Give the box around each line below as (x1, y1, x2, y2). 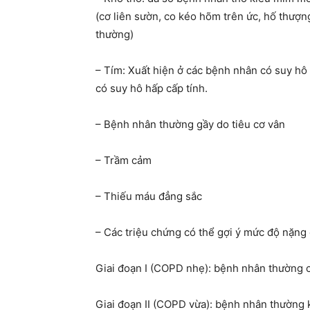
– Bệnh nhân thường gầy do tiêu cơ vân (95, 118, 285, 131)
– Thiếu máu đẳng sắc (95, 190, 202, 203)
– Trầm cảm (95, 154, 152, 167)
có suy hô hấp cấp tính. (95, 82, 208, 95)
